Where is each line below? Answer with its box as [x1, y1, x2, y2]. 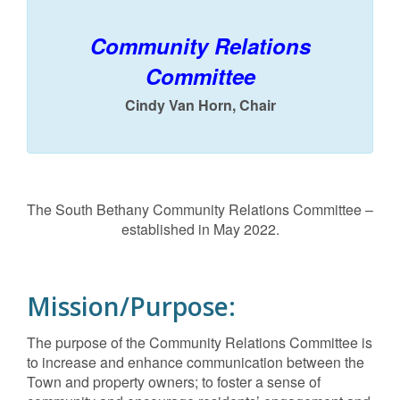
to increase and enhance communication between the [27, 352, 364, 372]
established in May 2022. [121, 219, 279, 239]
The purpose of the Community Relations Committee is [27, 332, 372, 353]
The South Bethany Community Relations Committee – [27, 199, 373, 220]
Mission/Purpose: [27, 289, 236, 323]
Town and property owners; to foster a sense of [27, 371, 321, 392]
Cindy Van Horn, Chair [124, 95, 276, 115]
